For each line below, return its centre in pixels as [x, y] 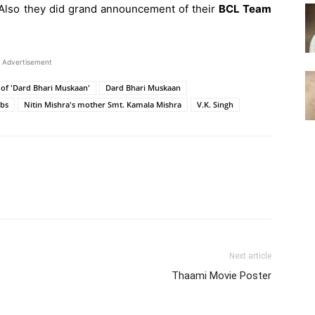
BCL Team [245, 8]
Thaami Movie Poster [221, 275]
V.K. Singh [215, 104]
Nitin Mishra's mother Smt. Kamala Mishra [103, 104]
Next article [250, 256]
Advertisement [27, 62]
